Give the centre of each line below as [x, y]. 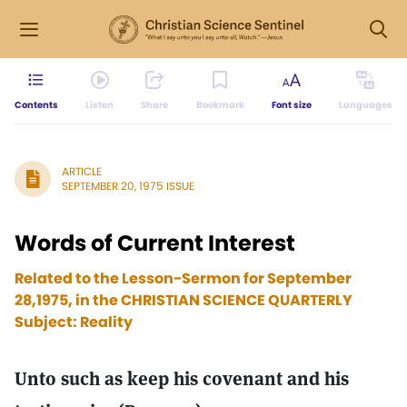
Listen [100, 105]
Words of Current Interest [155, 243]
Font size [291, 105]
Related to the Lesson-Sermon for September [183, 278]
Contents [36, 105]
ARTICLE [82, 171]
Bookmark [220, 105]
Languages [365, 105]
